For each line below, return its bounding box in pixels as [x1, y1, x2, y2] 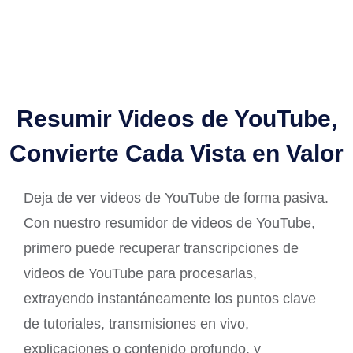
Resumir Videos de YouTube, [16, 106, 337, 132]
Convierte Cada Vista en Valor [9, 140, 344, 166]
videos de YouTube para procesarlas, [24, 266, 257, 281]
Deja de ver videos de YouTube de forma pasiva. [24, 190, 329, 206]
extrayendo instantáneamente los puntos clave [24, 291, 316, 307]
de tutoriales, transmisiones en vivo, [24, 316, 249, 332]
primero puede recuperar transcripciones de [24, 240, 299, 256]
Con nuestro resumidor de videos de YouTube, [24, 215, 315, 231]
